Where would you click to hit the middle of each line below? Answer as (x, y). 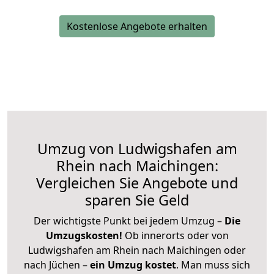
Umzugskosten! (84, 235)
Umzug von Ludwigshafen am (137, 148)
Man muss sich (216, 265)
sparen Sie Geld (137, 200)
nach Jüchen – (57, 265)
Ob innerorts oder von (176, 235)
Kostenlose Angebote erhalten (137, 26)
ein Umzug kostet (133, 265)
